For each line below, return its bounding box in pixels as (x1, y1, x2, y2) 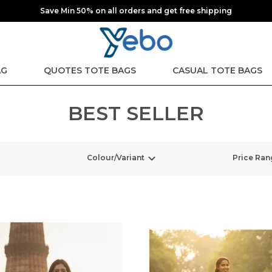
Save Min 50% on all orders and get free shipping (40, 6, 232, 15)
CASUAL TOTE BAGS (172, 65, 262, 76)
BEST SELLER (68, 101, 204, 125)
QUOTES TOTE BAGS (44, 65, 136, 76)
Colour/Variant (87, 153, 144, 163)
